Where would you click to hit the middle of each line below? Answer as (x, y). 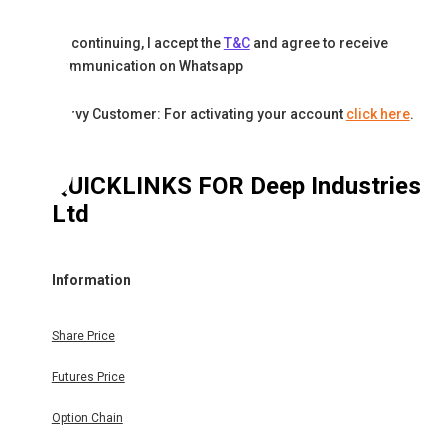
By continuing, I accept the (136, 43)
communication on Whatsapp (147, 66)
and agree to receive (320, 43)
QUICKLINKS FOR (150, 186)
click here (377, 114)
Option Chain (87, 418)
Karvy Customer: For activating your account (197, 114)
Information (91, 279)
